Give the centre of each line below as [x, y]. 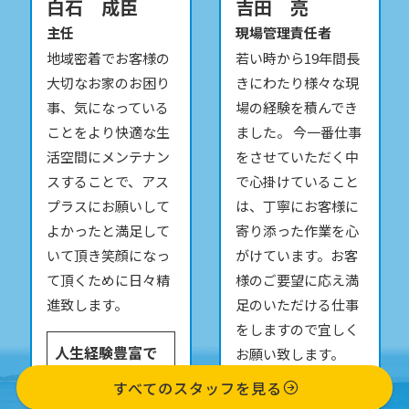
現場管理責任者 [284, 33]
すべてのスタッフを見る [197, 388]
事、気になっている [108, 108]
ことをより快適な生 [109, 132]
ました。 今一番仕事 [299, 132]
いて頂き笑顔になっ [109, 256]
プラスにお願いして [109, 206]
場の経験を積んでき [297, 108]
